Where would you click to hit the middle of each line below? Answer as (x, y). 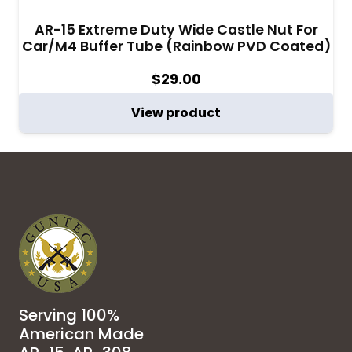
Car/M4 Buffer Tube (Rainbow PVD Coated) (176, 46)
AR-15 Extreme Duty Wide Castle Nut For (176, 29)
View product (176, 113)
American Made (81, 334)
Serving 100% (69, 315)
